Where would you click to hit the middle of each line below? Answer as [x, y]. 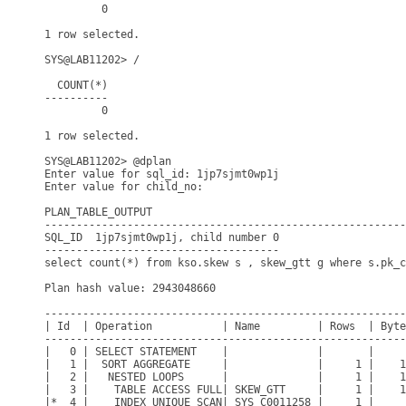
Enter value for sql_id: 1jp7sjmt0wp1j [162, 174]
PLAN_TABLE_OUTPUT [98, 212]
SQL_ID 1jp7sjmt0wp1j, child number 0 [162, 237]
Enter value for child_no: [127, 187]
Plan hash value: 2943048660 [130, 288]
